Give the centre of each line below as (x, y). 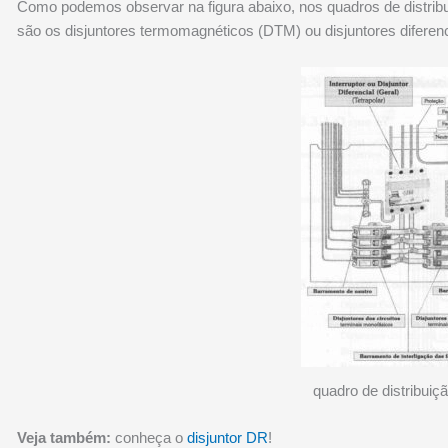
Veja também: (64, 437)
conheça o (149, 437)
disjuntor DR (228, 437)
